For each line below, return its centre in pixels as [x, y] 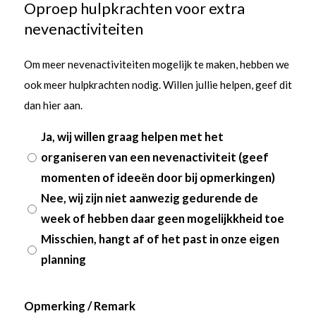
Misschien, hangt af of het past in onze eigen [160, 239]
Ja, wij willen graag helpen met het [132, 137]
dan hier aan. [53, 105]
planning [63, 260]
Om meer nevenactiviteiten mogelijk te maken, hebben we [156, 65]
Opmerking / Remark [79, 306]
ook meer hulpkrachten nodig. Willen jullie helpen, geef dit [93, 85]
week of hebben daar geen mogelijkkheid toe [162, 219]
